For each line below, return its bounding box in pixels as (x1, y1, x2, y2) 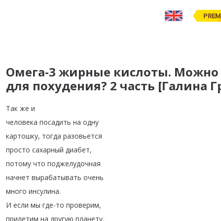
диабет (66, 145, 90, 154)
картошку (6, 131, 38, 141)
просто (6, 145, 30, 154)
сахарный (32, 145, 64, 154)
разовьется (63, 131, 102, 141)
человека (6, 117, 37, 127)
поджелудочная (47, 159, 101, 168)
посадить (39, 117, 71, 127)
